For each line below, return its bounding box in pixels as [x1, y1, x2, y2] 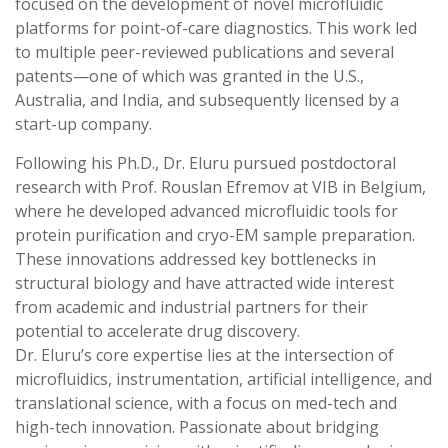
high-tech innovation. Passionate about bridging [15, 416, 379, 439]
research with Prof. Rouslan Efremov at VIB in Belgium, [15, 176, 426, 199]
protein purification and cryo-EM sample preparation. [15, 224, 415, 247]
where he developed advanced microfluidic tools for [15, 200, 398, 223]
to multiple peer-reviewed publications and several [15, 41, 394, 64]
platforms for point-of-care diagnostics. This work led [15, 17, 417, 40]
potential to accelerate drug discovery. [15, 320, 300, 343]
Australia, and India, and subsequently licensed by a [15, 89, 399, 112]
